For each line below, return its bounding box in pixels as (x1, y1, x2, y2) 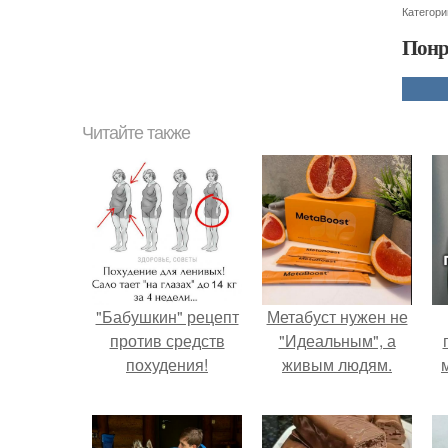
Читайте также (82, 123, 190, 143)
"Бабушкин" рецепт (95, 305, 239, 328)
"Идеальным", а (278, 329, 396, 352)
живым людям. (282, 353, 392, 376)
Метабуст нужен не (266, 305, 408, 328)
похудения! (126, 353, 208, 376)
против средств (109, 329, 225, 352)
